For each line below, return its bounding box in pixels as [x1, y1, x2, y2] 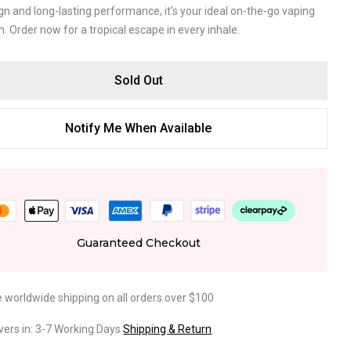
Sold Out [114, 73, 163, 88]
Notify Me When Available [65, 121, 212, 136]
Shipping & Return [123, 322, 212, 335]
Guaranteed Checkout [76, 236, 201, 250]
